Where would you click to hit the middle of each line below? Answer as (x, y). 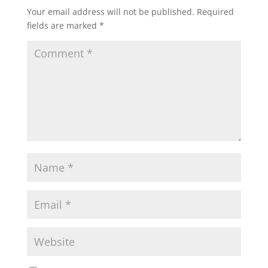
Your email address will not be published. (110, 11)
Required (215, 11)
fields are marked (63, 25)
